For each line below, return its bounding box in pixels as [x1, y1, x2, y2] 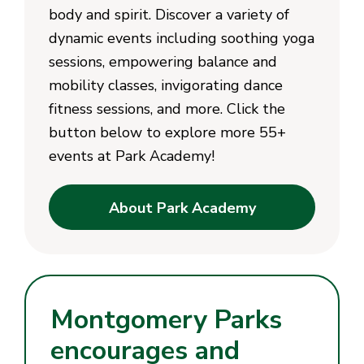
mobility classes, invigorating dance [49, 75, 283, 95]
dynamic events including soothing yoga [49, 28, 314, 48]
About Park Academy [108, 197, 256, 218]
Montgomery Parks [50, 301, 282, 337]
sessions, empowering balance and [49, 51, 277, 71]
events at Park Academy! [49, 145, 214, 166]
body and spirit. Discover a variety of [49, 4, 289, 24]
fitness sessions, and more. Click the [49, 98, 285, 119]
